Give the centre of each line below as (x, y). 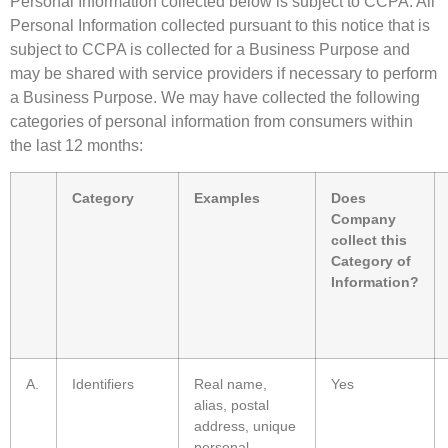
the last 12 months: (76, 145)
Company (363, 219)
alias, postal (231, 405)
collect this (369, 240)
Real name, (230, 384)
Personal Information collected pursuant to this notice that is (220, 25)
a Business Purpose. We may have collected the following (215, 97)
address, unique (245, 426)
